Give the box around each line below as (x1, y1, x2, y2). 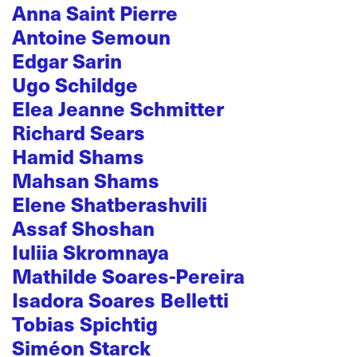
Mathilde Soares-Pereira (12, 261, 245, 291)
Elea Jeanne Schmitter (12, 93, 224, 124)
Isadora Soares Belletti (12, 284, 229, 315)
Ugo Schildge (12, 69, 138, 100)
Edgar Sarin (12, 45, 122, 76)
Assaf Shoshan (12, 213, 155, 243)
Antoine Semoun (12, 22, 171, 52)
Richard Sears (12, 117, 145, 147)
